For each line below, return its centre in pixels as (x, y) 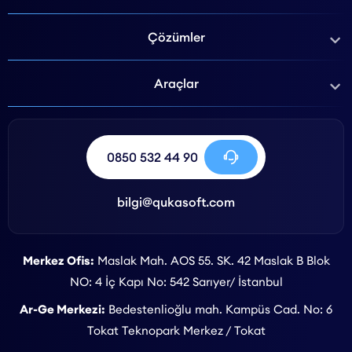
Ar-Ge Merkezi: (62, 309)
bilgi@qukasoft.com (176, 202)
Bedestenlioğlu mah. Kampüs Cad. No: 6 (219, 309)
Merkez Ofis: (58, 260)
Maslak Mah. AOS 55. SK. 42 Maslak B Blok (212, 260)
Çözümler (176, 37)
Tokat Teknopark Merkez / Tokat (176, 330)
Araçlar (176, 83)
